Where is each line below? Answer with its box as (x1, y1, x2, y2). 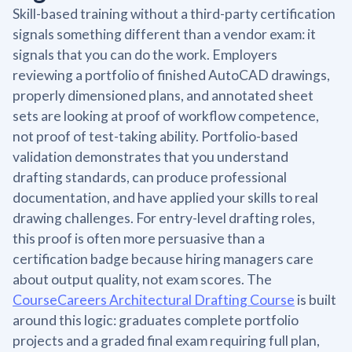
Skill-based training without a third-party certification (13, 5, 335, 22)
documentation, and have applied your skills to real (13, 189, 318, 206)
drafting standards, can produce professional (13, 168, 287, 185)
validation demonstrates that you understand (13, 148, 288, 165)
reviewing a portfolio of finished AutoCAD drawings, (13, 66, 330, 83)
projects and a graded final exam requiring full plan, (13, 332, 320, 349)
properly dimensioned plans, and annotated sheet (13, 86, 313, 104)
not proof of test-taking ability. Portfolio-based (13, 127, 298, 145)
